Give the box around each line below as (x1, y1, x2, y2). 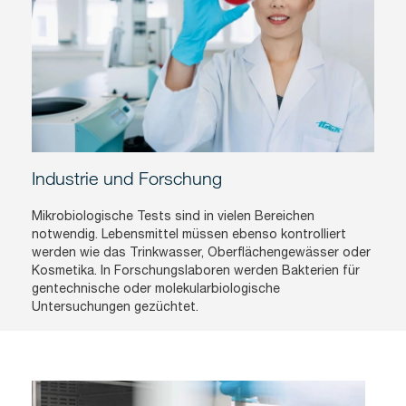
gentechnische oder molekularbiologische (32, 280, 280, 295)
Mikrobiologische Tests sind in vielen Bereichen (32, 208, 314, 223)
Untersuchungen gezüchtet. (32, 298, 198, 314)
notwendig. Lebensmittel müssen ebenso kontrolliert (32, 226, 346, 241)
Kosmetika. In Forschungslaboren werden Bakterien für (32, 262, 360, 277)
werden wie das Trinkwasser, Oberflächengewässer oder (32, 244, 371, 259)
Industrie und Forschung (32, 167, 222, 188)
